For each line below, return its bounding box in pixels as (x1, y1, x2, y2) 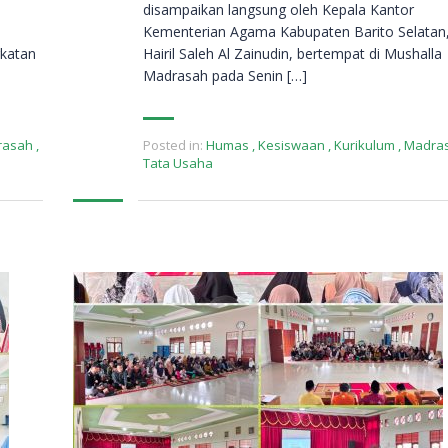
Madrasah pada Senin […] (143, 66, 307, 86)
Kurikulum (334, 136, 395, 155)
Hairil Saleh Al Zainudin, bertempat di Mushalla (143, 44, 442, 64)
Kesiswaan (258, 136, 325, 155)
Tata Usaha (143, 154, 213, 173)
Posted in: (143, 136, 203, 155)
